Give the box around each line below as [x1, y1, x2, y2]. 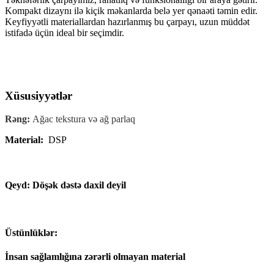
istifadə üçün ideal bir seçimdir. [5, 27, 124, 38]
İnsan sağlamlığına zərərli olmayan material [5, 251, 185, 262]
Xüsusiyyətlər [5, 89, 72, 102]
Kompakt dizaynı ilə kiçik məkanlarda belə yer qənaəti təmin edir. [5, 5, 257, 16]
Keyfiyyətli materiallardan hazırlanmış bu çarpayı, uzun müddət [5, 16, 250, 27]
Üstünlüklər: [5, 228, 57, 239]
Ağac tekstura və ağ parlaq [32, 114, 135, 125]
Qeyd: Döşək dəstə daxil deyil [5, 179, 126, 190]
